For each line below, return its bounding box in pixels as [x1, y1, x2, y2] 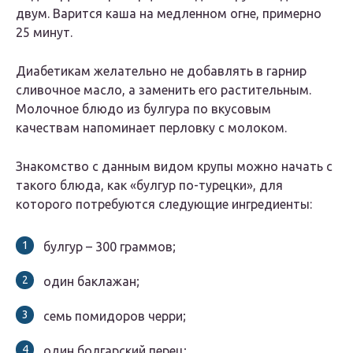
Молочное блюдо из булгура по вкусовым [16, 102, 271, 117]
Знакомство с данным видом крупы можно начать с [16, 159, 333, 174]
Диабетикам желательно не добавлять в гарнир [16, 64, 307, 79]
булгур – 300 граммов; [43, 240, 176, 255]
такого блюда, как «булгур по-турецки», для [16, 178, 283, 193]
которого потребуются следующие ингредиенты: [16, 197, 312, 212]
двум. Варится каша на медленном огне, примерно [16, 6, 321, 21]
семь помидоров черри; [43, 309, 186, 324]
